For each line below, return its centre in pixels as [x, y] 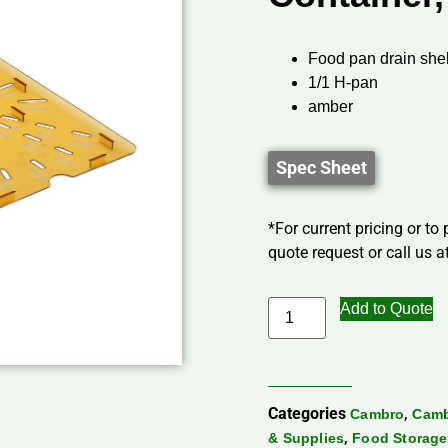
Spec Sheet [322, 168]
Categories [307, 414]
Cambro [377, 414]
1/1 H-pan [343, 83]
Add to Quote [387, 309]
